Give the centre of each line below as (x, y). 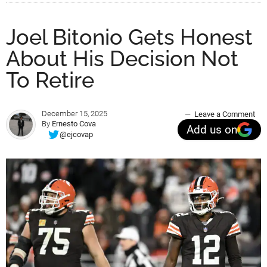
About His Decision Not (122, 59)
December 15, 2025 (74, 114)
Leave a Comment (225, 114)
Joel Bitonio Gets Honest (129, 37)
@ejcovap (76, 134)
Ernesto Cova (74, 124)
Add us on (212, 130)
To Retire (50, 80)
